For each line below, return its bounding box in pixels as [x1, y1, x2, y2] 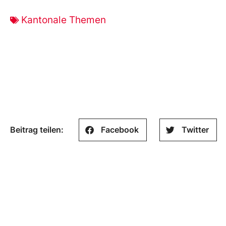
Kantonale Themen [21, 14, 106, 26]
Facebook [101, 125, 139, 135]
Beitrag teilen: [10, 125, 64, 135]
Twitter [182, 125, 209, 135]
